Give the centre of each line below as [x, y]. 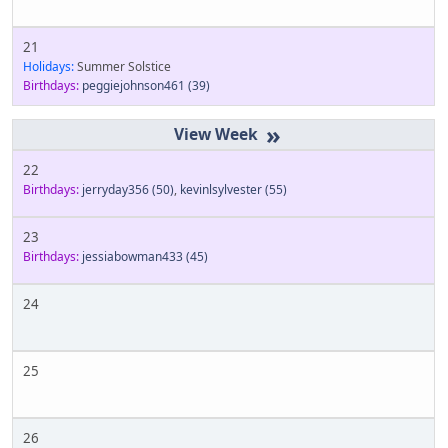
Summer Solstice [122, 66]
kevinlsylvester [221, 189]
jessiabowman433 [132, 256]
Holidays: [48, 66]
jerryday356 [115, 189]
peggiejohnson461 [133, 85]
